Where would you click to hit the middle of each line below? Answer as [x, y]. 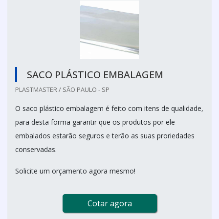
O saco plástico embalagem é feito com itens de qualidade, [109, 108]
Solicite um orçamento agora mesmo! [75, 171]
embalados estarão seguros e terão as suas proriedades [105, 135]
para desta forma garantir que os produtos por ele [95, 122]
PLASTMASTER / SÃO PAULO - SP [62, 89]
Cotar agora [109, 203]
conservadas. [36, 149]
